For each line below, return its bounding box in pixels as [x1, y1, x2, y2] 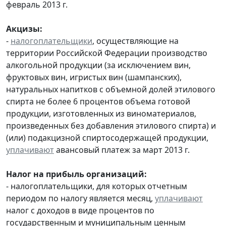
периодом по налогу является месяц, [6, 192, 155, 204]
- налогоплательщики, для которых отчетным [6, 180, 187, 192]
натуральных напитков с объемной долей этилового [6, 83, 215, 95]
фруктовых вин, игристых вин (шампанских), [6, 71, 182, 83]
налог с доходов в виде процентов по [6, 204, 154, 216]
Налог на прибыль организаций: [6, 168, 147, 180]
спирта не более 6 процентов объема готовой [6, 95, 190, 107]
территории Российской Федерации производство [6, 47, 207, 59]
